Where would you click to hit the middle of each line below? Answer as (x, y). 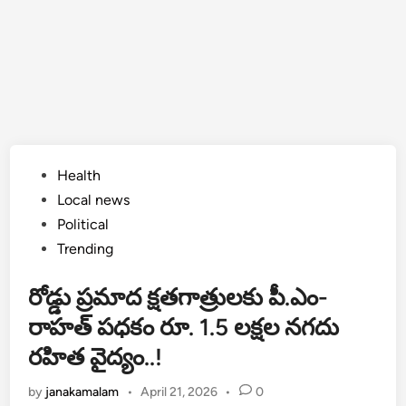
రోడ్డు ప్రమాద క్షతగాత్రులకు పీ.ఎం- (179, 297)
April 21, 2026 (179, 392)
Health (79, 175)
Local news (94, 200)
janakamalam (82, 392)
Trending (86, 249)
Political (83, 224)
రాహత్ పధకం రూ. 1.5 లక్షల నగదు (184, 327)
